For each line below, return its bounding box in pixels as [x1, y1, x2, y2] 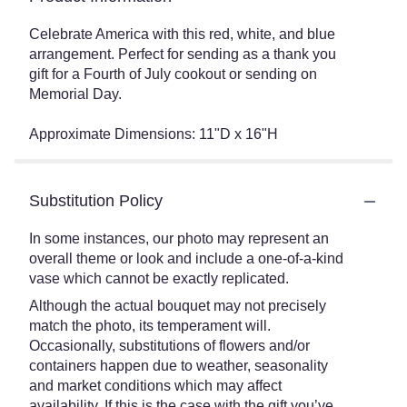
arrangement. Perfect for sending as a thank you [29, 46, 336, 62]
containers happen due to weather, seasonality [29, 358, 328, 373]
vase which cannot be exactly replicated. [29, 271, 289, 286]
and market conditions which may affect [29, 378, 282, 393]
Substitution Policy [29, 192, 163, 210]
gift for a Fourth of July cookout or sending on [29, 66, 317, 82]
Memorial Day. [29, 86, 122, 102]
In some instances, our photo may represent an [29, 231, 329, 246]
